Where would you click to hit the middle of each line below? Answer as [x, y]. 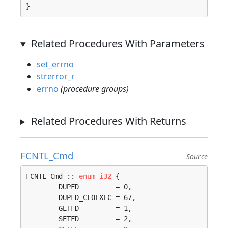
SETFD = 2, [42, 219]
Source [197, 156]
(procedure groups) [95, 89]
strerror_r [56, 76]
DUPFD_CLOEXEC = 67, [42, 197]
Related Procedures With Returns [108, 121]
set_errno [55, 64]
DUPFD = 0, [42, 187]
